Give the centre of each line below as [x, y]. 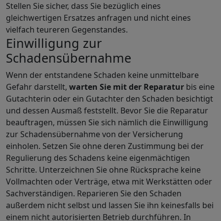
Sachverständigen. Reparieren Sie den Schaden [94, 193]
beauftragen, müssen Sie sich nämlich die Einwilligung [107, 122]
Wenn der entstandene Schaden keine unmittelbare [102, 75]
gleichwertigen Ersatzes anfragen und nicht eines [98, 18]
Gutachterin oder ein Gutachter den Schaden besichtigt [110, 99]
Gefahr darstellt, [37, 87]
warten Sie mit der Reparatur [128, 87]
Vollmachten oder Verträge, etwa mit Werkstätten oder [109, 182]
